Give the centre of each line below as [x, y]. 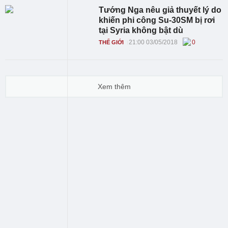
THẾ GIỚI [111, 42]
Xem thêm [114, 87]
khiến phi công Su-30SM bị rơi [157, 20]
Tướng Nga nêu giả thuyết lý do [160, 10]
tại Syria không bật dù [141, 30]
